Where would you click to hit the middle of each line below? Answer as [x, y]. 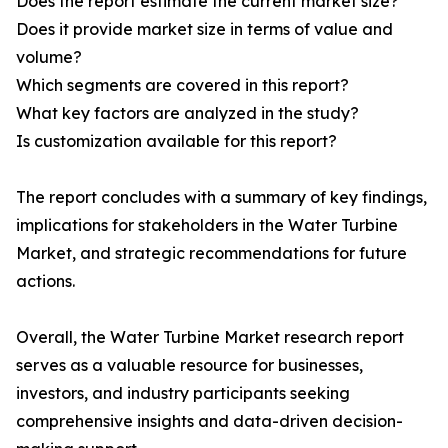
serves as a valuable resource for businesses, [189, 365]
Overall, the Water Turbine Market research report [210, 337]
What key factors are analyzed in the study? [187, 113]
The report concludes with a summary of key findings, [221, 197]
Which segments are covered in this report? [182, 85]
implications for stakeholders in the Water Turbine [207, 225]
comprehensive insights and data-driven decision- [209, 421]
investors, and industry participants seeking [183, 393]
